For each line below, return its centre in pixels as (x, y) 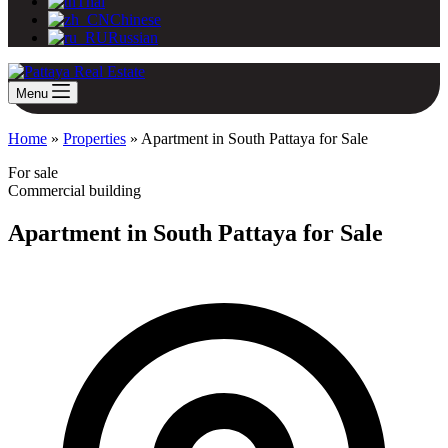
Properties (94, 138)
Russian (133, 37)
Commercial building (74, 190)
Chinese (135, 19)
